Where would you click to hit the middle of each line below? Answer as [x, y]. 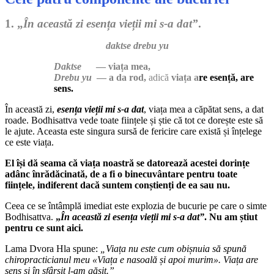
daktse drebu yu [137, 45]
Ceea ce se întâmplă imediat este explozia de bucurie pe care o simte [136, 206]
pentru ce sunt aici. [44, 228]
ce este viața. [29, 142]
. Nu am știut [231, 217]
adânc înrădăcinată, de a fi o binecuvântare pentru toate [121, 174]
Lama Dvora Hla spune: [53, 248]
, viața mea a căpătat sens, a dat [204, 109]
